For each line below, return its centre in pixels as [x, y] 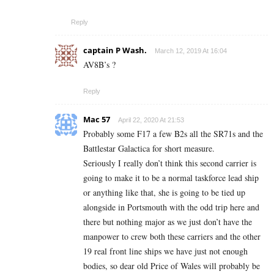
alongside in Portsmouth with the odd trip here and [171, 207]
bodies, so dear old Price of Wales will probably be [172, 266]
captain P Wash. [115, 50]
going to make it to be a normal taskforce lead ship [171, 178]
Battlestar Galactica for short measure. [149, 149]
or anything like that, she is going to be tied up [164, 193]
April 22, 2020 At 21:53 [151, 120]
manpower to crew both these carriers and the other [172, 237]
